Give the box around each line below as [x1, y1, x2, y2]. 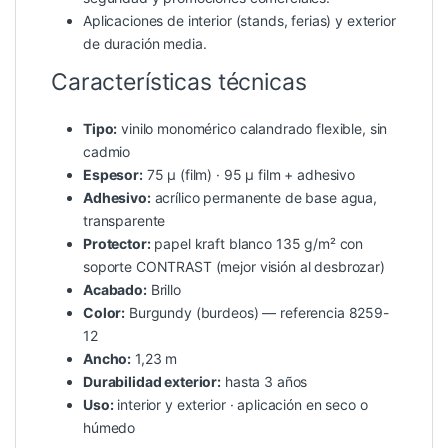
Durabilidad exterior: [83, 373, 222, 391]
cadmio [83, 143, 131, 161]
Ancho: [83, 350, 132, 368]
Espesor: [83, 166, 143, 184]
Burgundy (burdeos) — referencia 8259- [125, 304, 389, 322]
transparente [83, 212, 166, 230]
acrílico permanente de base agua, [150, 189, 377, 207]
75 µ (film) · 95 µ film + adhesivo [142, 166, 355, 184]
